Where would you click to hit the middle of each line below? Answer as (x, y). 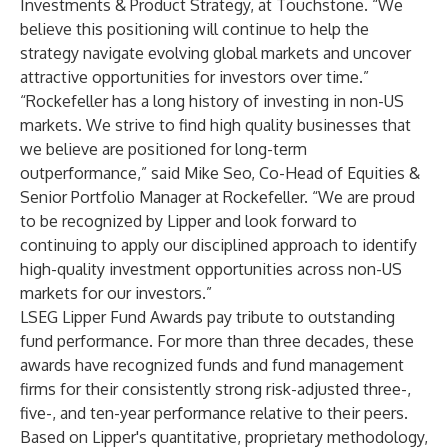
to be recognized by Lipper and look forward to (188, 221)
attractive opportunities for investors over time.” (194, 77)
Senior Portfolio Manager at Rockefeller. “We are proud (217, 197)
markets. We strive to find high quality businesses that (215, 125)
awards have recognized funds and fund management (212, 365)
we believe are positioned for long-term (163, 149)
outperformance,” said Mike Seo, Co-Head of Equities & (220, 173)
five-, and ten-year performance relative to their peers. (214, 413)
